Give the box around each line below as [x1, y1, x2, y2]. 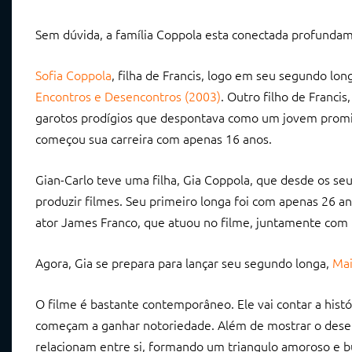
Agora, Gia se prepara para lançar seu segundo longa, [35, 254, 332, 272]
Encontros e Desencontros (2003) [35, 87, 221, 105]
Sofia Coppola [35, 66, 112, 84]
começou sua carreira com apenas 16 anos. [35, 130, 272, 148]
